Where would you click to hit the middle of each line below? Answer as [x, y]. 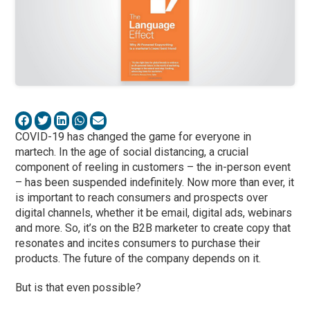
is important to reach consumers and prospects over [142, 198]
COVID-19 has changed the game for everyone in [134, 137]
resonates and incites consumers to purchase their [138, 244]
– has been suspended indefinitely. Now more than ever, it [155, 183]
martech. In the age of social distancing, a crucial [132, 152]
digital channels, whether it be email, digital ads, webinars [154, 213]
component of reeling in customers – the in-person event [153, 167]
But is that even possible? [79, 288]
